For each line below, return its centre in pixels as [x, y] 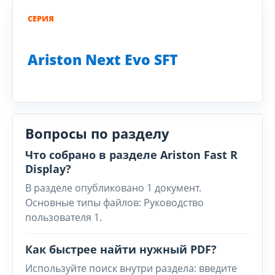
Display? [48, 169]
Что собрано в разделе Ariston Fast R [131, 155]
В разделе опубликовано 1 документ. [113, 188]
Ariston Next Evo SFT [103, 60]
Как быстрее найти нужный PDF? [121, 249]
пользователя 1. [64, 217]
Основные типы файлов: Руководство [114, 203]
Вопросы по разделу [97, 133]
